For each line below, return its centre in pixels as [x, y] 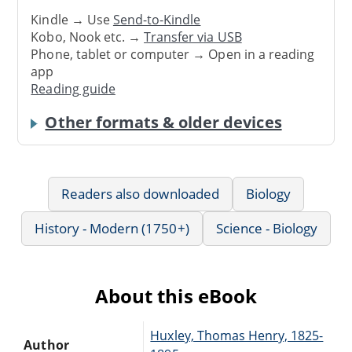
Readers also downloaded [140, 193]
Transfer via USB [193, 37]
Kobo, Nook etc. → [88, 37]
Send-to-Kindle [157, 20]
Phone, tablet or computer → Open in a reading [173, 55]
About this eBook [176, 295]
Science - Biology [267, 228]
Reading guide [73, 89]
